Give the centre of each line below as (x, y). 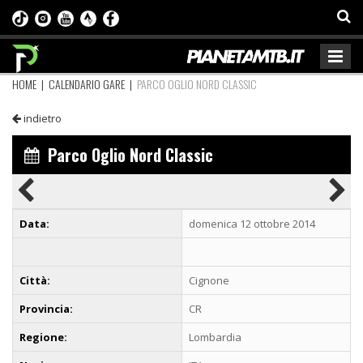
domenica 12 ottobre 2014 (252, 223)
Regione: (43, 337)
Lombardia (215, 337)
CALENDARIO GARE (87, 83)
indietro (41, 118)
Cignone (209, 280)
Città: (35, 280)
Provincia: (46, 308)
